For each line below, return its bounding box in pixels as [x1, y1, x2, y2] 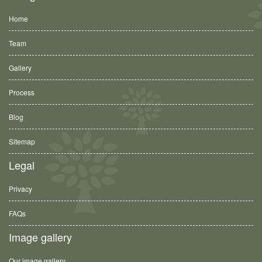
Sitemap [9, 136, 35, 146]
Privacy [9, 184, 32, 194]
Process [9, 87, 35, 97]
